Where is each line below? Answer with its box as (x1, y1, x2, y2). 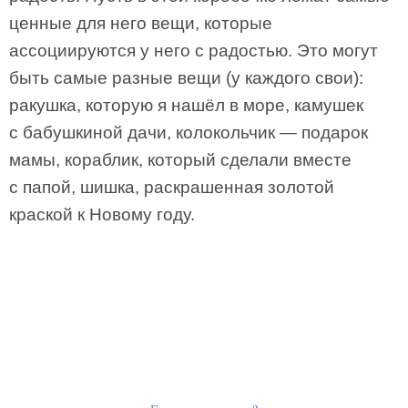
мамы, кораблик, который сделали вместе (9, 150, 352, 169)
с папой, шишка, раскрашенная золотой (9, 178, 334, 197)
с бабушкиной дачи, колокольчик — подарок (9, 123, 368, 142)
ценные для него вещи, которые (9, 14, 272, 33)
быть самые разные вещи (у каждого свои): (9, 68, 363, 87)
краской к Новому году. (9, 205, 195, 224)
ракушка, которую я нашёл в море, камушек (9, 96, 363, 115)
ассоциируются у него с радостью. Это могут (9, 41, 378, 60)
